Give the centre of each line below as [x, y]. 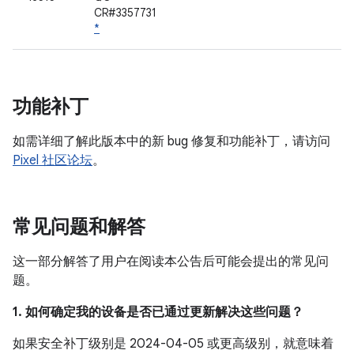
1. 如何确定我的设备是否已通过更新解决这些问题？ [158, 312]
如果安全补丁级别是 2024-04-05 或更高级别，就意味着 [173, 344]
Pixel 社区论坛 [53, 160]
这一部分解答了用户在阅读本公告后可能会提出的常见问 [171, 262]
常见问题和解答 [79, 227]
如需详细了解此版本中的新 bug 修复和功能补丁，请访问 [171, 141]
